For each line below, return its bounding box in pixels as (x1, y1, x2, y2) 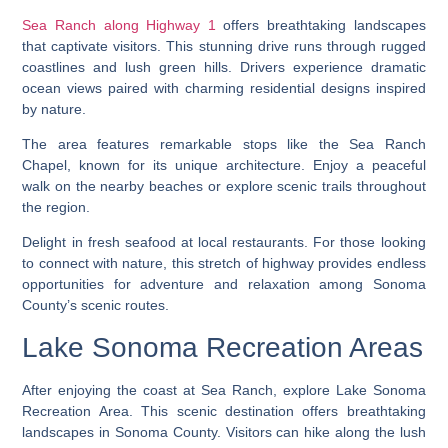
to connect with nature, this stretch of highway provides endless (22, 255, 426, 272)
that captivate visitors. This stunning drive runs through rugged (22, 37, 426, 54)
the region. (22, 199, 91, 215)
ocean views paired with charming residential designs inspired (22, 79, 426, 96)
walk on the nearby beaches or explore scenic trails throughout (22, 178, 426, 194)
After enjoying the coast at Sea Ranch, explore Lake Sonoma (22, 381, 426, 398)
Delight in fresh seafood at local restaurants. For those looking (22, 234, 426, 251)
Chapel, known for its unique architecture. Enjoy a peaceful (22, 157, 426, 173)
